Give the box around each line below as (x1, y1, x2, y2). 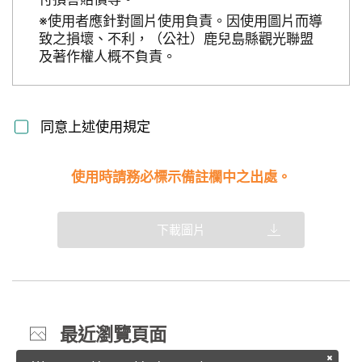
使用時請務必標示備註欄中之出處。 (71, 167, 291, 185)
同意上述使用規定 (40, 117, 150, 135)
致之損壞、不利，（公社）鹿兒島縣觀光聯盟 (39, 29, 314, 47)
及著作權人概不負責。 (39, 47, 176, 65)
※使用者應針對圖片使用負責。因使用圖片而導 (39, 11, 322, 29)
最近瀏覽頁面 (60, 322, 166, 345)
